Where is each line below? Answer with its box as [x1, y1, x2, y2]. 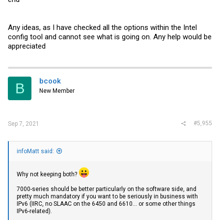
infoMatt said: [17, 147, 54, 155]
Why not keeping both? [17, 170, 79, 178]
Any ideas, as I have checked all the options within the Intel [8, 23, 197, 32]
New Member [39, 87, 75, 94]
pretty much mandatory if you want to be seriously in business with [17, 192, 198, 200]
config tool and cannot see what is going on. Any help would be [8, 32, 212, 41]
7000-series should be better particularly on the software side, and [17, 185, 196, 192]
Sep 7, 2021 [8, 120, 39, 127]
